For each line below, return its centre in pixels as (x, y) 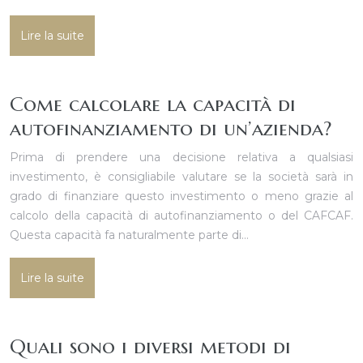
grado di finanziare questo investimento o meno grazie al (181, 196)
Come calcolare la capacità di (153, 104)
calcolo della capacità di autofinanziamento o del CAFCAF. (181, 216)
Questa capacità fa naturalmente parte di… (129, 235)
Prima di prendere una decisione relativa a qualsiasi (181, 157)
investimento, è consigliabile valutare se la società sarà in (181, 177)
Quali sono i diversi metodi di (150, 346)
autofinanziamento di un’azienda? (171, 128)
